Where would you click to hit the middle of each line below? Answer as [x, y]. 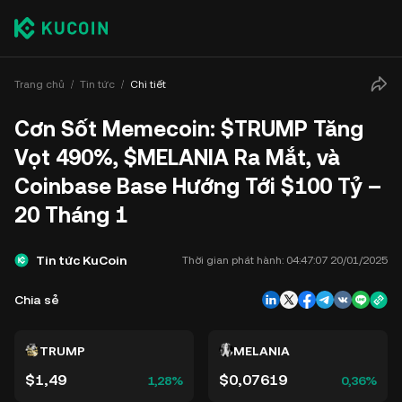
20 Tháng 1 [71, 215]
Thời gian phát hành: [233, 260]
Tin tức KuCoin [81, 260]
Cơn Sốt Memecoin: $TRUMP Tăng [189, 129]
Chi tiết [148, 84]
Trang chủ [39, 84]
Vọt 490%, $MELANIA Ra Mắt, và [177, 158]
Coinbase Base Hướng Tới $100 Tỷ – [198, 187]
